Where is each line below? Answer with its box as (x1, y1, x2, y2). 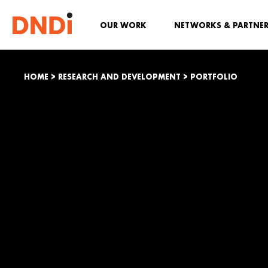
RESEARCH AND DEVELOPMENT (58, 72, 181, 81)
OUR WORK (100, 21, 147, 30)
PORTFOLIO (190, 72, 237, 81)
